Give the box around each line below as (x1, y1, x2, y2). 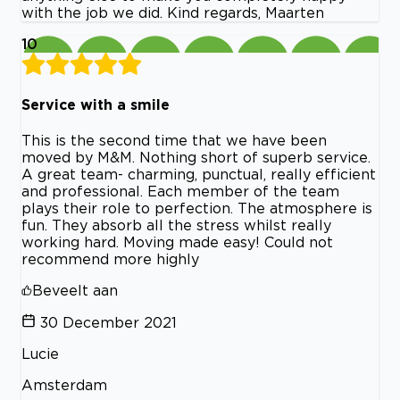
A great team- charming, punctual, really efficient (21, 165, 376, 182)
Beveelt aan (32, 281, 118, 298)
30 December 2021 (40, 313, 177, 330)
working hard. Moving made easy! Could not (21, 233, 333, 250)
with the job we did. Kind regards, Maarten (21, 4, 324, 21)
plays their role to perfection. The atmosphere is (21, 199, 372, 216)
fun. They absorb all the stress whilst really (21, 216, 331, 233)
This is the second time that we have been (21, 131, 327, 148)
